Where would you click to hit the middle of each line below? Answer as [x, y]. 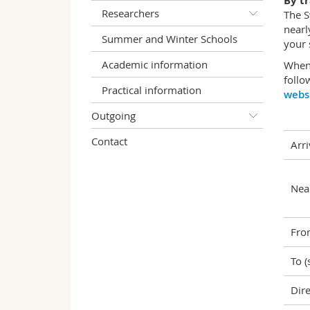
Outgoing [113, 115]
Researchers [130, 13]
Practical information [152, 90]
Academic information [155, 64]
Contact [109, 141]
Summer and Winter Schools [170, 38]
